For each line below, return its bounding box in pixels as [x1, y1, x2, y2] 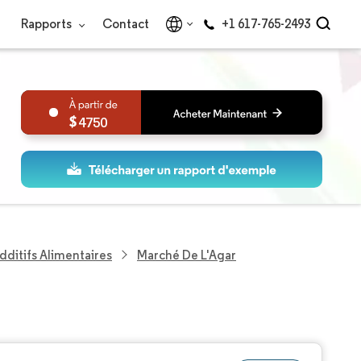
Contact [102, 16, 149, 31]
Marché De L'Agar [137, 247, 236, 263]
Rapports [21, 16, 74, 31]
